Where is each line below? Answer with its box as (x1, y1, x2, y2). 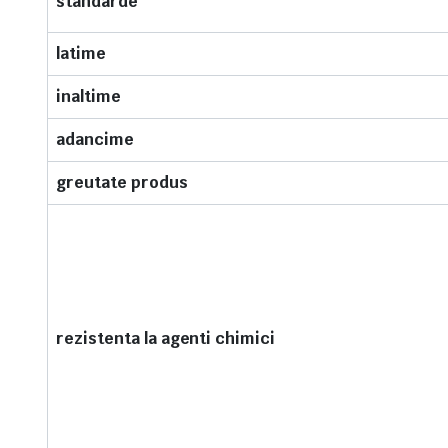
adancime (56, 129, 134, 150)
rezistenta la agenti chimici (56, 328, 276, 349)
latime (56, 43, 106, 64)
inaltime (56, 86, 121, 107)
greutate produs (56, 172, 188, 193)
